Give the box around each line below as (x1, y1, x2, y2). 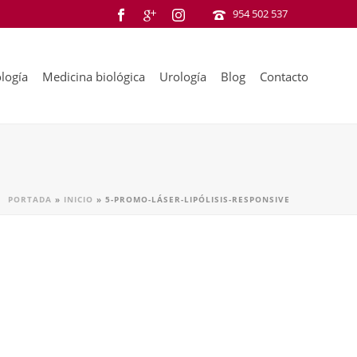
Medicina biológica (42, 69, 145, 85)
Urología (159, 69, 206, 85)
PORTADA (8, 194, 52, 205)
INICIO (64, 194, 93, 205)
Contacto (260, 69, 308, 85)
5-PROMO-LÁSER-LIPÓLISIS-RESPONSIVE (105, 194, 290, 205)
